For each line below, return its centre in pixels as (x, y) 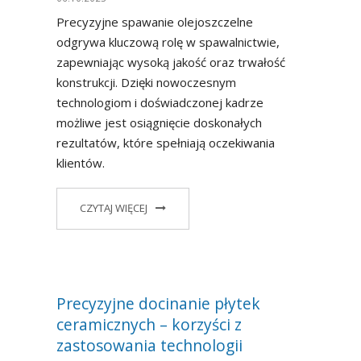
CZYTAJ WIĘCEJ (114, 207)
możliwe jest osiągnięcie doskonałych (159, 123)
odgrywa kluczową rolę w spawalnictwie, (168, 42)
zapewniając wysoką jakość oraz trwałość (171, 62)
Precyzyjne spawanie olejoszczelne (155, 22)
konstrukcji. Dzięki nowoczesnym (146, 83)
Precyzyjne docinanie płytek (158, 304)
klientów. (81, 163)
